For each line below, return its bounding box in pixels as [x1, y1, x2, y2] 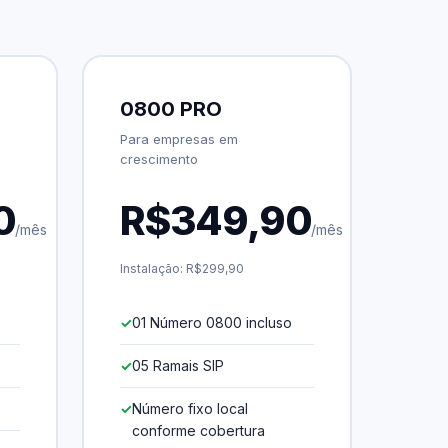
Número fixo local [132, 399, 248, 417]
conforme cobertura [132, 421, 265, 439]
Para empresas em [120, 130, 238, 147]
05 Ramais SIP [132, 356, 224, 374]
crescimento [120, 150, 198, 167]
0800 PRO [120, 96, 222, 121]
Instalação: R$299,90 [120, 260, 244, 276]
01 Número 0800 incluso [132, 313, 292, 331]
